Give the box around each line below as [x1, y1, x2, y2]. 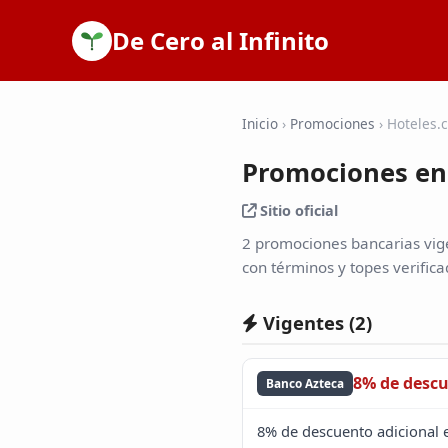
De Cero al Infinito [112, 23, 329, 57]
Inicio [242, 113, 278, 133]
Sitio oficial [256, 200, 338, 220]
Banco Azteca [266, 375, 345, 392]
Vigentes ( [258, 309, 355, 335]
